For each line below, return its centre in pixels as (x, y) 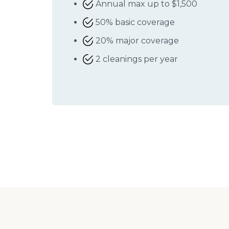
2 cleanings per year (137, 59)
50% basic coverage (135, 22)
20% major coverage (137, 40)
